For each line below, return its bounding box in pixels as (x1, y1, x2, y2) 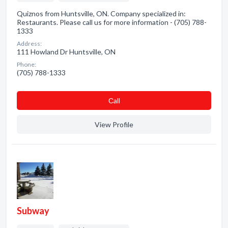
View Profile (95, 120, 133, 129)
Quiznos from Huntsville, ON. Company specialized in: (17, 9, 186, 18)
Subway (17, 205, 49, 216)
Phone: (17, 61, 36, 68)
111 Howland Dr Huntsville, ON (17, 47, 116, 56)
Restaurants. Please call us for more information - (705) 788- (17, 18, 207, 26)
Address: (17, 40, 42, 47)
